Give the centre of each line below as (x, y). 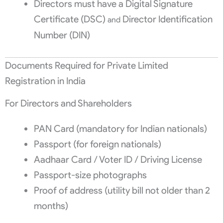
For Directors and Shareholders (68, 103)
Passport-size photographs (90, 175)
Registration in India (45, 81)
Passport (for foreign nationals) (97, 144)
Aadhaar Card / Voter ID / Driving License (118, 159)
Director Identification (167, 19)
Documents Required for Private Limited (87, 66)
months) (51, 206)
